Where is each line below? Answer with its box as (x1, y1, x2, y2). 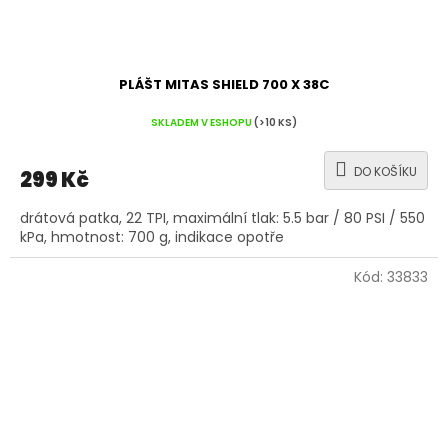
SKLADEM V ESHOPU (151, 114, 254, 130)
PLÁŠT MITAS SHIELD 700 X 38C (119, 75, 329, 95)
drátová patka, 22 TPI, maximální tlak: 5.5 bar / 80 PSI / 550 (20, 208, 425, 229)
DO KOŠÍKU (354, 163, 417, 181)
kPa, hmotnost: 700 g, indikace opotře (20, 227, 284, 248)
